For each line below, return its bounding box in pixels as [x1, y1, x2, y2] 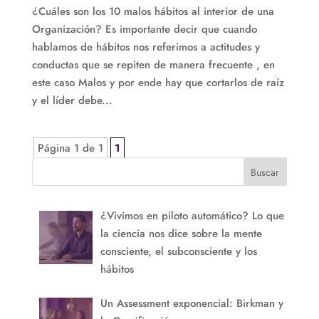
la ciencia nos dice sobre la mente [100, 226, 263, 242]
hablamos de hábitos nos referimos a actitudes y [31, 39, 260, 56]
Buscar [251, 165, 280, 180]
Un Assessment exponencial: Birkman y [100, 295, 284, 311]
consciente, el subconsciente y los [100, 244, 258, 260]
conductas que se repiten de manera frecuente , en [31, 57, 275, 73]
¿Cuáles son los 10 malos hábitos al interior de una [31, 4, 274, 20]
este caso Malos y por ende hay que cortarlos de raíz [31, 75, 284, 91]
